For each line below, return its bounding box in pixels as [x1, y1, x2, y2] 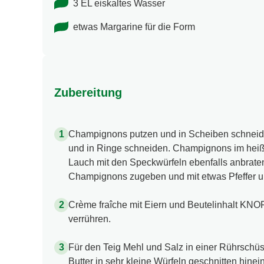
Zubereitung [54, 85, 122, 99]
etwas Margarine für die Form [73, 22, 195, 32]
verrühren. [68, 213, 111, 224]
